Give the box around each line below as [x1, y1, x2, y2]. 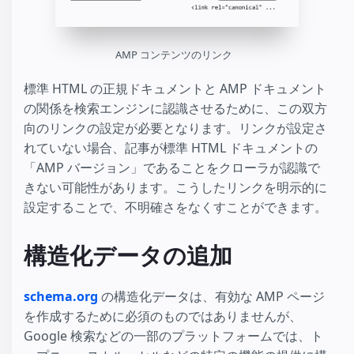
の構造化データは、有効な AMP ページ [98, 287, 325, 305]
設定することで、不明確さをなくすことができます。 [24, 198, 327, 217]
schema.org [24, 287, 98, 305]
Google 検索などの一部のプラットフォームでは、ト [24, 326, 323, 345]
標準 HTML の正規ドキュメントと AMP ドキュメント [24, 80, 326, 98]
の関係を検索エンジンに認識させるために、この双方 [24, 100, 327, 118]
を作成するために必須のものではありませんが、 [24, 307, 302, 325]
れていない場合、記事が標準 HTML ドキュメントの [24, 139, 318, 157]
